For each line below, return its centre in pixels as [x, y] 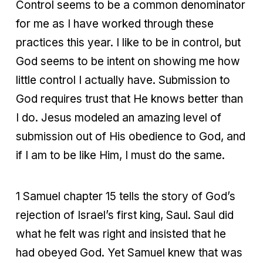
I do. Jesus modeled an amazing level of [119, 118]
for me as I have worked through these [115, 24]
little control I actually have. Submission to [123, 80]
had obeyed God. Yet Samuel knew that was [129, 253]
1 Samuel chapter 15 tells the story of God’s [126, 197]
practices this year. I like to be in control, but [128, 43]
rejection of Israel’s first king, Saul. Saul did [125, 215]
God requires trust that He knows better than [129, 99]
